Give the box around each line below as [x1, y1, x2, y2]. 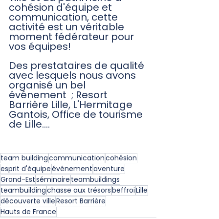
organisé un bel [9, 78, 88, 92]
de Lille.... [9, 117, 52, 131]
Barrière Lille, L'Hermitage [9, 98, 135, 111]
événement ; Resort [9, 88, 110, 102]
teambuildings [71, 175, 120, 184]
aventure [93, 164, 125, 174]
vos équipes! [9, 40, 73, 53]
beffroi [112, 185, 135, 195]
